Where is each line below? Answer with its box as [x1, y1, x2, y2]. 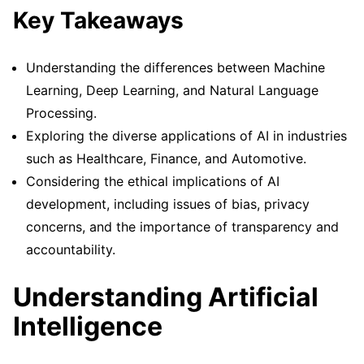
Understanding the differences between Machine [26, 59, 325, 76]
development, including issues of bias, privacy [26, 196, 310, 213]
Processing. [26, 105, 97, 122]
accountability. [26, 241, 115, 258]
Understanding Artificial [13, 280, 318, 313]
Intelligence [13, 310, 162, 342]
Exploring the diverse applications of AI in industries [26, 128, 347, 145]
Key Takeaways [13, 6, 184, 35]
